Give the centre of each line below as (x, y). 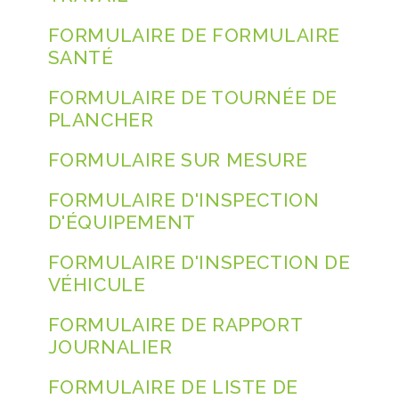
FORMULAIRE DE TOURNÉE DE (192, 98)
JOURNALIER (110, 347)
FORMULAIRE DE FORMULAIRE (194, 36)
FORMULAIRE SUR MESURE (178, 160)
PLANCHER (101, 120)
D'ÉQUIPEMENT (122, 223)
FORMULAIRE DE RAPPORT (175, 325)
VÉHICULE (97, 285)
